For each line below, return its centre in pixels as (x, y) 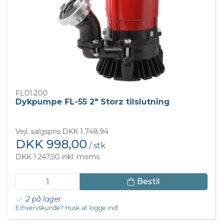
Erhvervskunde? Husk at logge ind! (67, 208)
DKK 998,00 (51, 144)
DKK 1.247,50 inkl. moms (57, 157)
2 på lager (44, 199)
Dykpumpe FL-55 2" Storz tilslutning (93, 102)
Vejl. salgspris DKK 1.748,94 (62, 131)
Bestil (148, 182)
